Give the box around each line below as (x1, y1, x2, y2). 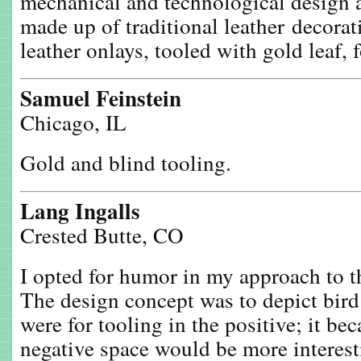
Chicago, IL (20, 107, 127, 137)
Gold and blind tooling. (20, 147, 231, 177)
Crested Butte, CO (20, 220, 184, 250)
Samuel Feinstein (20, 82, 181, 114)
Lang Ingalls (20, 195, 140, 226)
